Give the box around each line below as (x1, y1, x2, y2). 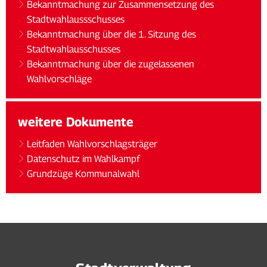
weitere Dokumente (18, 114, 133, 129)
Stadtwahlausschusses (27, 44, 121, 55)
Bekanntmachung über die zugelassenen (27, 58, 195, 70)
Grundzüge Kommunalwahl (27, 168, 140, 179)
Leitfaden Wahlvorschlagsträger (27, 138, 158, 150)
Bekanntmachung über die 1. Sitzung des (27, 29, 197, 40)
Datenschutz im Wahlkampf (27, 153, 141, 164)
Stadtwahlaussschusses (27, 14, 125, 25)
